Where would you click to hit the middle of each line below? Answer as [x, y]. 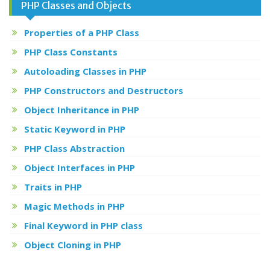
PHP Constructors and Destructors [104, 90]
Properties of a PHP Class [82, 32]
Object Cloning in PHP [73, 244]
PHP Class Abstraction [74, 148]
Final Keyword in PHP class [83, 225]
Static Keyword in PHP [75, 129]
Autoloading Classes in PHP [85, 71]
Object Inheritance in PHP [82, 109]
